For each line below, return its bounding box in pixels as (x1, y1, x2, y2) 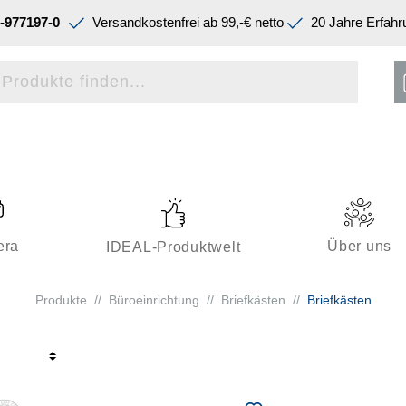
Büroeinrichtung (108, 292, 199, 307)
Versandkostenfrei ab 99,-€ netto (89, 14, 284, 31)
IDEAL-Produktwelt (105, 238, 241, 255)
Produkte (34, 292, 87, 307)
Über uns (327, 237, 391, 254)
